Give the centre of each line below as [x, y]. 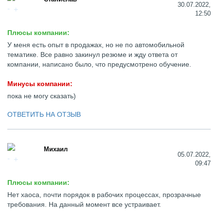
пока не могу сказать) [42, 96]
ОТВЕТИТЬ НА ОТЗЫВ [44, 114]
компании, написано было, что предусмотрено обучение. [99, 64]
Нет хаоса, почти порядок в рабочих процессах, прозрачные [104, 195]
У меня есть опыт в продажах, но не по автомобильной [96, 45]
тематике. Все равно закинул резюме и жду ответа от [92, 54]
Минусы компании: [40, 84]
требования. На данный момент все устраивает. [84, 204]
